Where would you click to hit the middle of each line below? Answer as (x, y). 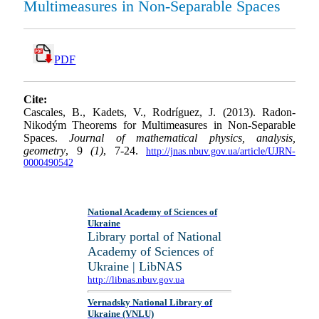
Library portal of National (155, 236)
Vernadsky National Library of (150, 303)
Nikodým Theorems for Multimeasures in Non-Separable (159, 125)
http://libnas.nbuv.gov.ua (136, 279)
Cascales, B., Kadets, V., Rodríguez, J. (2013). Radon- (159, 113)
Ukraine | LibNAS (135, 266)
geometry (45, 151)
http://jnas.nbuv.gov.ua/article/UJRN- (221, 152)
